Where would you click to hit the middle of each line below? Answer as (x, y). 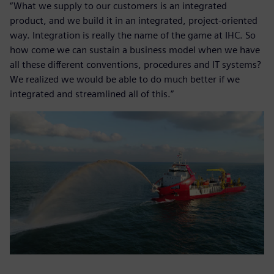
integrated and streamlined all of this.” (92, 94)
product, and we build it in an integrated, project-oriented (134, 21)
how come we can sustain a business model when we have (135, 50)
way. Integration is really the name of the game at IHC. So (133, 35)
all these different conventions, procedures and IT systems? (135, 65)
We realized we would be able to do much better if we (125, 80)
